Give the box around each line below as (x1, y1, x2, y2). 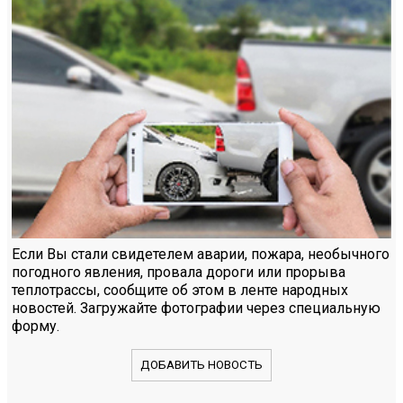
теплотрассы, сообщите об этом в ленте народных (12, 281, 348, 299)
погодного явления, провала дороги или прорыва (12, 263, 345, 281)
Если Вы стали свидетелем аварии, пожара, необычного (12, 245, 390, 263)
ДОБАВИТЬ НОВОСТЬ (140, 358, 263, 372)
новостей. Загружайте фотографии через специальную (12, 299, 381, 317)
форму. (12, 317, 59, 335)
